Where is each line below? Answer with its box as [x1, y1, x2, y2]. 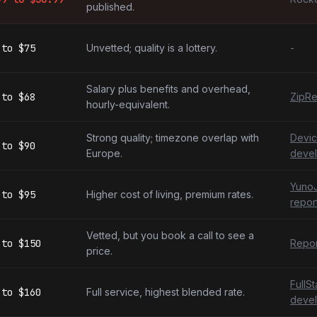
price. [86, 245, 113, 257]
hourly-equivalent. [86, 98, 170, 110]
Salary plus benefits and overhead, [86, 83, 250, 95]
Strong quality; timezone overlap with [86, 132, 259, 144]
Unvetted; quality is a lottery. [86, 42, 217, 54]
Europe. [86, 147, 122, 159]
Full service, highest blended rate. [86, 286, 245, 298]
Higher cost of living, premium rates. [86, 188, 253, 200]
